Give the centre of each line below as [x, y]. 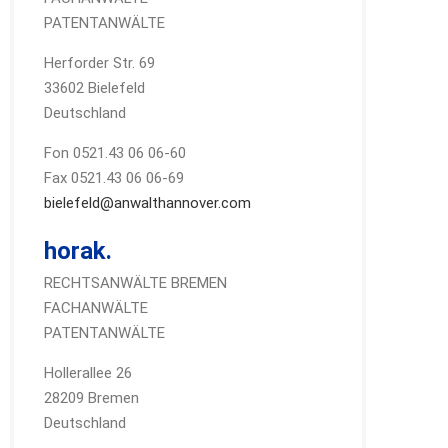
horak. [78, 251]
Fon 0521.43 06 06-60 [115, 153]
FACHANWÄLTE [96, 308]
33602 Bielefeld [95, 88]
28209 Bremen [92, 398]
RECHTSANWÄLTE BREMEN [136, 283]
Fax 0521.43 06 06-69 [114, 178]
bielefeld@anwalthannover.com [148, 203]
